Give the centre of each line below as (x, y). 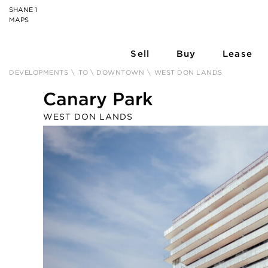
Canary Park (98, 99)
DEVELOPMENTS (39, 72)
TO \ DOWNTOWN (111, 72)
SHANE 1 (23, 10)
